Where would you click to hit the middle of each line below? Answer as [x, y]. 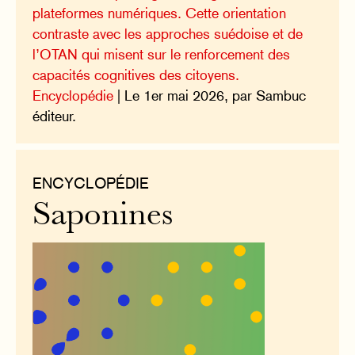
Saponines [103, 216]
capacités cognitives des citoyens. [136, 75]
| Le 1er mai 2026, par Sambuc [210, 96]
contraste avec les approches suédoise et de [168, 34]
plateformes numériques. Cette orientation [160, 13]
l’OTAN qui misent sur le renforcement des [162, 55]
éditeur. [55, 116]
